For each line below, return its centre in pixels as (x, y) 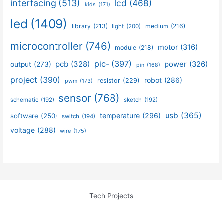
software (25, 116)
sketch (133, 100)
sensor (75, 98)
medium (157, 26)
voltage (23, 130)
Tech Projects (111, 196)
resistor (109, 81)
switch (71, 117)
